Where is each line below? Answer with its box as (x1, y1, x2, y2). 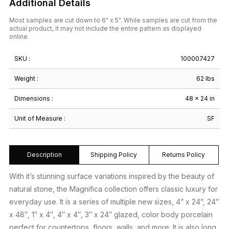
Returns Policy (162, 150, 205, 158)
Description (27, 150, 62, 158)
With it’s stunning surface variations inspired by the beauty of (9, 171, 214, 180)
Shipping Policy (90, 150, 138, 158)
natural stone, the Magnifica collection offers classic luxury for (9, 184, 218, 193)
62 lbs (196, 74, 215, 82)
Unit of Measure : (14, 114, 65, 122)
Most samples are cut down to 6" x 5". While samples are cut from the (9, 16, 217, 24)
